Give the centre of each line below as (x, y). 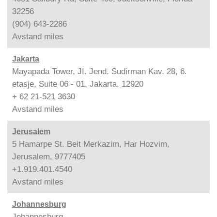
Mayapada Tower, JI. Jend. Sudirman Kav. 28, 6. (100, 71)
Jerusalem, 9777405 (49, 156)
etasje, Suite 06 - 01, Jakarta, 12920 (78, 84)
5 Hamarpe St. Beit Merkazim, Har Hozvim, (91, 144)
